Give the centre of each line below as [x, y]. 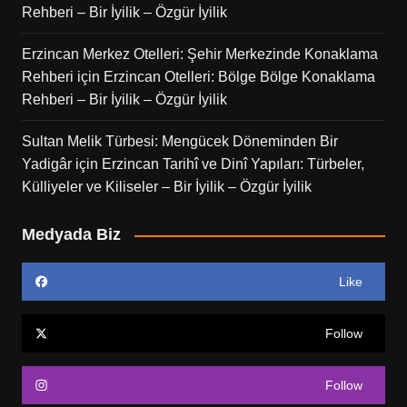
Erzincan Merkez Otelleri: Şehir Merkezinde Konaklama [199, 54]
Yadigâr [46, 164]
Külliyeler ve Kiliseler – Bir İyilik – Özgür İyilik [166, 187]
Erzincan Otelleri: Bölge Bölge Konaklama [239, 77]
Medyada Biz [71, 234]
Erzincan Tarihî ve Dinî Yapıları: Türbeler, [233, 164]
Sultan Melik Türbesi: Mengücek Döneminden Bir [179, 141]
